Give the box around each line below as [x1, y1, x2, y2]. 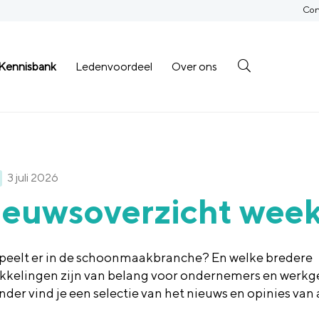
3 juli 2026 [6, 170, 58, 184]
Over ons [171, 59, 217, 73]
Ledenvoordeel [75, 59, 152, 73]
